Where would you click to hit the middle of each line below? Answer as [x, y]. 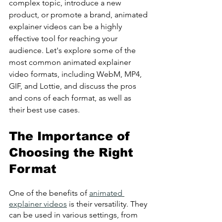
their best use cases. [44, 110]
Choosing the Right [73, 152]
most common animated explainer [71, 62]
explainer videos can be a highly [66, 27]
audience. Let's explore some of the [73, 50]
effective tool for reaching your [64, 38]
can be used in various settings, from [74, 215]
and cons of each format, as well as [71, 98]
